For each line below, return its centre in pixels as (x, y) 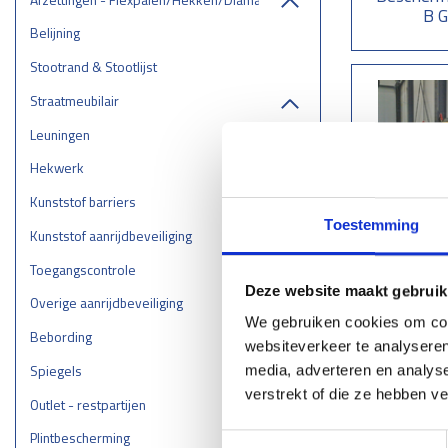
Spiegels (55, 370)
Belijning (54, 33)
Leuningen (59, 134)
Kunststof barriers (82, 202)
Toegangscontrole (82, 269)
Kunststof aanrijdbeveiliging (110, 235)
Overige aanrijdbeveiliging (106, 303)
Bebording (60, 337)
